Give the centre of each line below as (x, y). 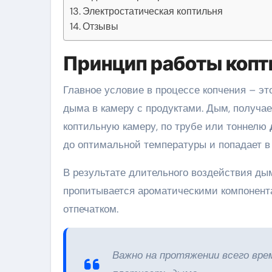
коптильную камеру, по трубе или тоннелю (166, 127)
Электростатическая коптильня (153, 12)
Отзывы (101, 27)
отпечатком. (91, 209)
